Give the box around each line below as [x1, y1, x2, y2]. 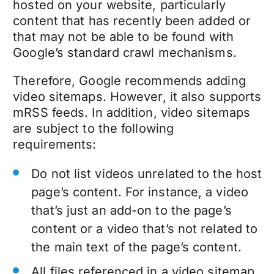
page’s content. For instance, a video [31, 184, 248, 199]
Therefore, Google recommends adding [13, 73, 246, 88]
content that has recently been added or [13, 13, 251, 28]
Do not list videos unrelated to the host [31, 166, 262, 181]
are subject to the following [13, 120, 174, 136]
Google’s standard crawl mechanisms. [13, 45, 237, 60]
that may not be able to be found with [13, 29, 234, 44]
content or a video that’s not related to [31, 221, 258, 236]
